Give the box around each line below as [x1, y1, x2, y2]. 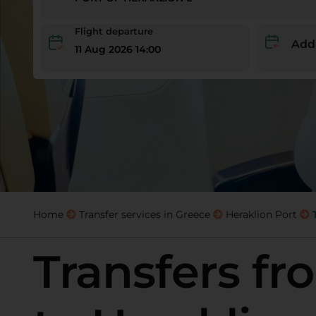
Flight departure [74, 25, 153, 37]
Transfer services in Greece [78, 208, 210, 221]
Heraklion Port [225, 208, 297, 221]
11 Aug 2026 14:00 [74, 42, 161, 56]
